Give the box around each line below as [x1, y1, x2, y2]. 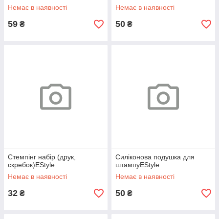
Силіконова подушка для [115, 153, 195, 161]
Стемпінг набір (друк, [8, 153, 76, 161]
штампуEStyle [115, 161, 159, 169]
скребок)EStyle [8, 161, 55, 169]
